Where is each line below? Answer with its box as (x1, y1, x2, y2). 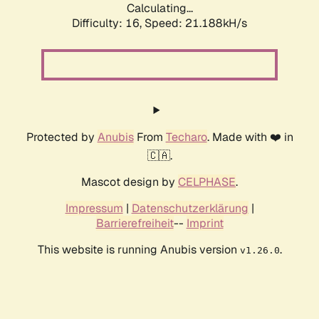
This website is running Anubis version (37, 242, 240, 258)
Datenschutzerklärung (131, 201, 249, 216)
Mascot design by (81, 174, 178, 190)
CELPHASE (178, 174, 236, 190)
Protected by (26, 130, 98, 145)
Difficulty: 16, (72, 16, 145, 31)
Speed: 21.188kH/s (145, 16, 247, 31)
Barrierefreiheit (95, 216, 174, 231)
